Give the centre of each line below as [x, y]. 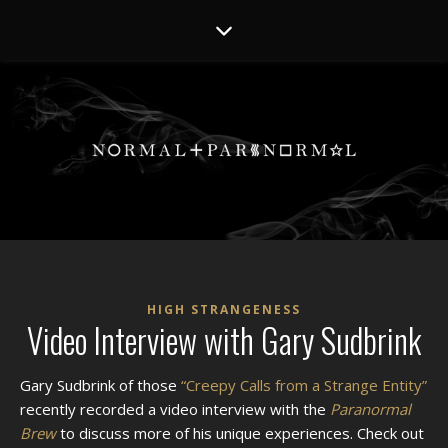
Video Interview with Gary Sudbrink [224, 340]
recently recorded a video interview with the [175, 409]
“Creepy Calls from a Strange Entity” [304, 385]
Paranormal [370, 409]
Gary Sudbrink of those [106, 385]
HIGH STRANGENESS [224, 309]
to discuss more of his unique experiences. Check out [240, 433]
